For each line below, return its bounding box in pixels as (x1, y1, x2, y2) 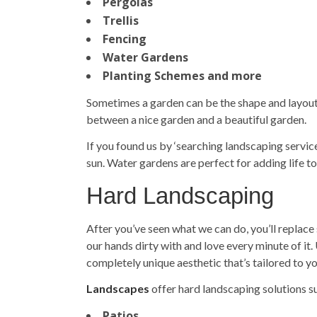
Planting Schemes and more (103, 68, 262, 83)
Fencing (103, 31, 146, 47)
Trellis (103, 13, 139, 28)
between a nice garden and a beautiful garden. (86, 113, 306, 126)
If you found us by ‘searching (86, 139, 225, 152)
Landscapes (86, 282, 149, 295)
